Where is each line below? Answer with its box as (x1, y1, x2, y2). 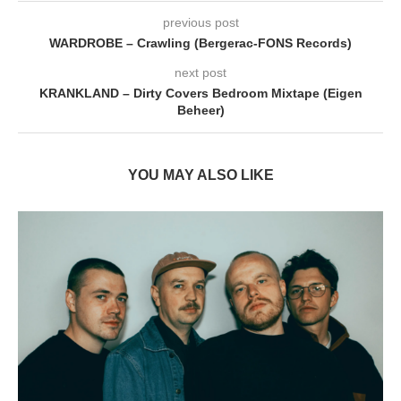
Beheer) (176, 103, 225, 118)
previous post (162, 15, 239, 30)
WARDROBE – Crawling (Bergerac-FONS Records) (49, 36, 352, 51)
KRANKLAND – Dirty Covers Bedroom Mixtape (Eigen (38, 86, 363, 101)
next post (175, 65, 226, 81)
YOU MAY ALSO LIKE (127, 167, 274, 183)
